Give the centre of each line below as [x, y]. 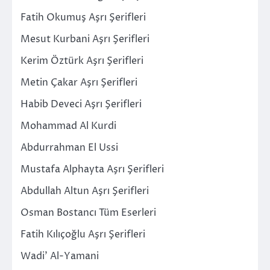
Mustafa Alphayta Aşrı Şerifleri [92, 169]
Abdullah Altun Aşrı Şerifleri [85, 191]
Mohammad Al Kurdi [68, 126]
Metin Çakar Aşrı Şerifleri [79, 82]
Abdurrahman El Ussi [69, 147]
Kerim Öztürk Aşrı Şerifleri [82, 61]
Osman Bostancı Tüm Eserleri [88, 212]
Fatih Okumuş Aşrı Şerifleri [83, 17]
